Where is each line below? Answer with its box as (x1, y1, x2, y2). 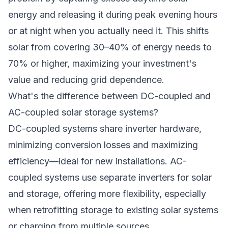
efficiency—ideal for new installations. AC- (8, 156, 187, 166)
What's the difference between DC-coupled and (8, 91, 211, 101)
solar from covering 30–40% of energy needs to (8, 42, 212, 52)
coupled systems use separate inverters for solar (8, 172, 212, 183)
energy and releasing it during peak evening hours (8, 9, 217, 20)
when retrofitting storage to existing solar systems (8, 205, 218, 215)
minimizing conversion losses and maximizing (8, 139, 198, 150)
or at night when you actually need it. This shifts (8, 25, 209, 36)
